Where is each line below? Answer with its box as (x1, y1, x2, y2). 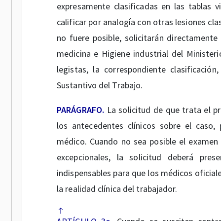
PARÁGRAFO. (57, 104, 104, 115)
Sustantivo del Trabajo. (57, 79, 143, 91)
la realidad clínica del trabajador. (57, 183, 178, 194)
